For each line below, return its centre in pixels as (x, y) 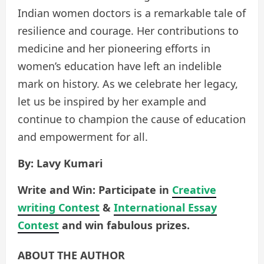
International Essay (165, 208)
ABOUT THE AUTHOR (71, 255)
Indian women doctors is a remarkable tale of (132, 13)
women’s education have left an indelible (120, 66)
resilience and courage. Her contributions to (128, 31)
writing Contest (59, 208)
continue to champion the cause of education (132, 119)
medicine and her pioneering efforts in (114, 49)
